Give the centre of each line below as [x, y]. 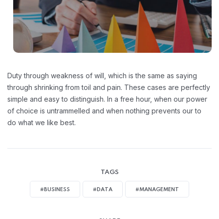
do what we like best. [42, 122]
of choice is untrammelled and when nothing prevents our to [104, 110]
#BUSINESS [55, 189]
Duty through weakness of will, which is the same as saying [102, 75]
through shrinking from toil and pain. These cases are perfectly [109, 87]
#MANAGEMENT [157, 189]
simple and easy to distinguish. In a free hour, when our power [107, 99]
